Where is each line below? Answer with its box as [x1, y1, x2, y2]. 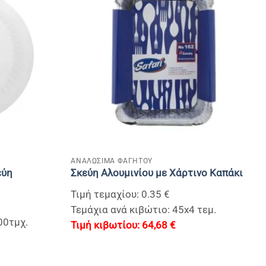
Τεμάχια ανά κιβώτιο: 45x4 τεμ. [71, 204, 217, 216]
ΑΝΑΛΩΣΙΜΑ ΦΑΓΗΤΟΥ [71, 156, 153, 165]
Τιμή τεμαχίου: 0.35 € [71, 189, 170, 201]
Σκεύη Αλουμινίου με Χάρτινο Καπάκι [71, 167, 243, 179]
